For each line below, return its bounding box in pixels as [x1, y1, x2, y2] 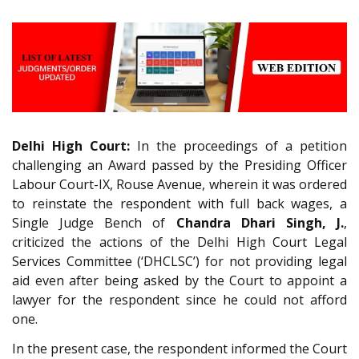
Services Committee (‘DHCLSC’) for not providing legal [12, 252, 347, 271]
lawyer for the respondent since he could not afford [12, 291, 347, 309]
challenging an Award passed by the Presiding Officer [12, 156, 347, 175]
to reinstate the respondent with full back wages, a [12, 195, 347, 213]
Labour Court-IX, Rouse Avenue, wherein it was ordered [12, 175, 347, 194]
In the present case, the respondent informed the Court [12, 339, 347, 357]
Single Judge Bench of [12, 214, 176, 232]
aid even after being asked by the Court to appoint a [12, 272, 347, 290]
